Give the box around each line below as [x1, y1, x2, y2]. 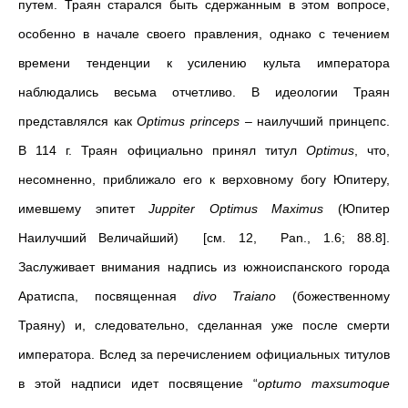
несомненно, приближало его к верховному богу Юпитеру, [18, 172, 390, 187]
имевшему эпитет [18, 201, 149, 216]
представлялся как [18, 114, 138, 128]
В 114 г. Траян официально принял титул [18, 143, 306, 158]
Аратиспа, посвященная [18, 289, 193, 303]
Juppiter [148, 201, 196, 216]
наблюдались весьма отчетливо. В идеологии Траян [18, 85, 390, 99]
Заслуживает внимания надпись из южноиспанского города [18, 260, 390, 274]
